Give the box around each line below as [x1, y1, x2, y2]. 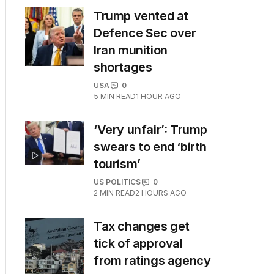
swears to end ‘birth [94, 139, 207, 154]
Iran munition [94, 43, 168, 57]
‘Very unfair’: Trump [94, 122, 208, 137]
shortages [94, 60, 152, 75]
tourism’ [94, 157, 141, 171]
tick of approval [94, 236, 183, 251]
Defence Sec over [94, 26, 196, 40]
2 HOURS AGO [135, 188, 187, 198]
